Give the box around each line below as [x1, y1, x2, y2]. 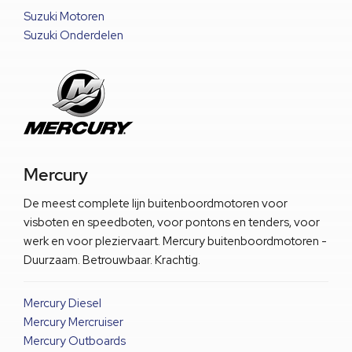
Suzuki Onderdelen [24, 27, 123, 43]
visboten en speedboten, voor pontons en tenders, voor [24, 214, 320, 230]
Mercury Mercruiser [24, 313, 123, 330]
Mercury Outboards [24, 332, 126, 349]
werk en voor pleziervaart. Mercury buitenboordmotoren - [24, 233, 327, 249]
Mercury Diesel [24, 295, 101, 311]
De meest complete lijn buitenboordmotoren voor [24, 195, 288, 211]
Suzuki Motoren [24, 8, 104, 24]
